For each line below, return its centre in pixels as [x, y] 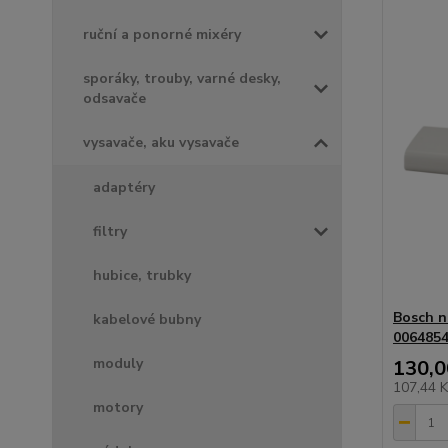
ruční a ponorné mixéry [162, 35]
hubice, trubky [142, 276]
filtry [110, 232]
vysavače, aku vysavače [161, 143]
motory [118, 408]
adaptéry [124, 188]
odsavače [114, 99]
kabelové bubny [147, 320]
